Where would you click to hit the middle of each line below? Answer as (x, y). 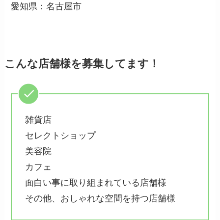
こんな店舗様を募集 (54, 64)
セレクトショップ (61, 135)
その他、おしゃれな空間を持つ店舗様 (100, 198)
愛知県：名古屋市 (46, 7)
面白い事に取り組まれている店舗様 (96, 182)
